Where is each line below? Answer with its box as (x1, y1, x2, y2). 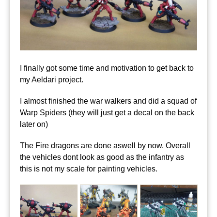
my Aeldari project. (20, 76, 83, 84)
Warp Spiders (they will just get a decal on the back (20, 108, 194, 117)
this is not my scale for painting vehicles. (20, 165, 157, 173)
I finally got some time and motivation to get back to (20, 64, 194, 73)
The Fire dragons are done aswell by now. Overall (20, 141, 190, 150)
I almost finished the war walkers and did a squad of (20, 97, 197, 106)
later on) (20, 120, 48, 129)
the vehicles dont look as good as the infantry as (20, 153, 184, 162)
